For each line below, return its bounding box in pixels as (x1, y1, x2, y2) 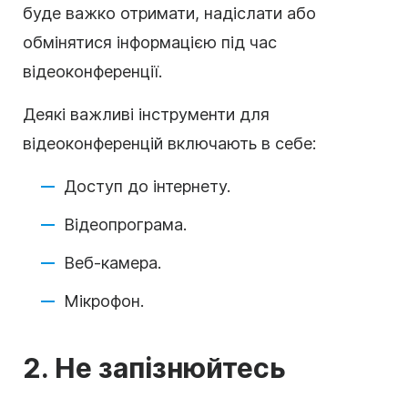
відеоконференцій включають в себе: (23, 133, 316, 153)
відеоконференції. (23, 61, 162, 81)
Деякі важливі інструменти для (23, 104, 270, 124)
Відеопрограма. (64, 214, 187, 234)
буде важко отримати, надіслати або (23, 3, 316, 23)
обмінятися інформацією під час (23, 32, 277, 52)
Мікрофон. (64, 291, 144, 311)
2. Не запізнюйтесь (23, 351, 286, 384)
